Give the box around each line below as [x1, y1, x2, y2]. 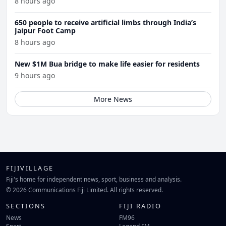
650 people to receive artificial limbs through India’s [15, 17, 196, 27]
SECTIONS [6, 201, 46, 211]
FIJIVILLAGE [6, 163, 54, 173]
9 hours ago [15, 70, 55, 80]
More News [94, 94, 132, 104]
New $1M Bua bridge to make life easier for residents [15, 59, 200, 69]
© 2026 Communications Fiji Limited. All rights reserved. [6, 186, 163, 194]
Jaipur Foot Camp [15, 25, 76, 35]
